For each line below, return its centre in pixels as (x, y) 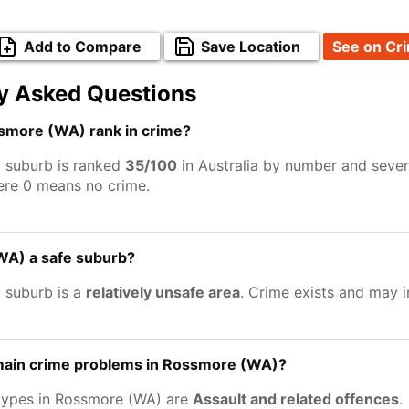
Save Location (251, 47)
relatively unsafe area (163, 292)
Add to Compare (83, 47)
